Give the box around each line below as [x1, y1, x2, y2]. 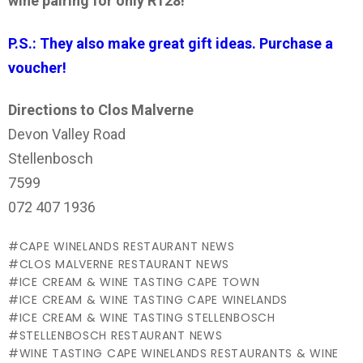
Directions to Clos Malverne [8, 101, 194, 119]
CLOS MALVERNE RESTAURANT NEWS [19, 255, 230, 272]
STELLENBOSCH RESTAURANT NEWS [19, 327, 223, 344]
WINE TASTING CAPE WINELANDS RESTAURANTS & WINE [19, 344, 339, 361]
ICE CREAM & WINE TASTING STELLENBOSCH [19, 309, 275, 326]
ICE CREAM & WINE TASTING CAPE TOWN [19, 273, 260, 290]
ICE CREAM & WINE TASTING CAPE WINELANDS [19, 291, 288, 308]
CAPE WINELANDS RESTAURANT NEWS [19, 237, 235, 254]
